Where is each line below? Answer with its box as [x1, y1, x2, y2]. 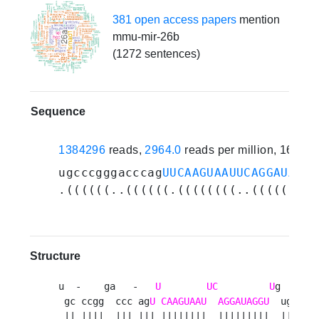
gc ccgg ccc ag [58, 296, 150, 308]
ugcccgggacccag [58, 166, 162, 180]
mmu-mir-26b [112, 31, 179, 43]
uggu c [269, 296, 315, 308]
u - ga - [58, 281, 156, 293]
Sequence [31, 105, 86, 118]
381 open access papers [112, 14, 236, 26]
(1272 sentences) [112, 48, 200, 61]
